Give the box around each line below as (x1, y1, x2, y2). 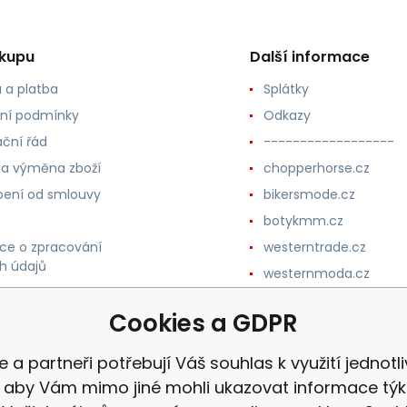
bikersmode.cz (263, 185, 355, 203)
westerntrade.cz (263, 238, 366, 256)
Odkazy (263, 106, 311, 124)
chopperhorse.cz (263, 159, 370, 177)
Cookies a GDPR (109, 307, 298, 340)
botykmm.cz (263, 212, 343, 230)
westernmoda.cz (263, 264, 370, 283)
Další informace (249, 46, 370, 67)
